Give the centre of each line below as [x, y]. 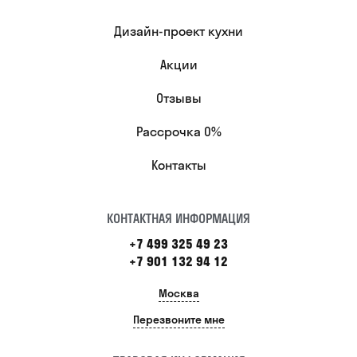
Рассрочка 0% [178, 131]
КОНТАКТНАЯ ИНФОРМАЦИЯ [178, 218]
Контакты [178, 165]
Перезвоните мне [178, 319]
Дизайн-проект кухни [178, 31]
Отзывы [178, 98]
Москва [178, 293]
